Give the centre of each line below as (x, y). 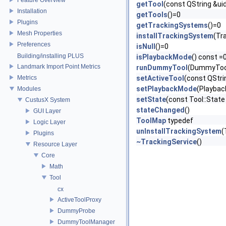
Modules (29, 89)
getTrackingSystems (172, 25)
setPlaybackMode (166, 89)
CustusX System (48, 100)
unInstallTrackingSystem (179, 131)
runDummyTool (162, 68)
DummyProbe (76, 211)
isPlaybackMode (164, 57)
